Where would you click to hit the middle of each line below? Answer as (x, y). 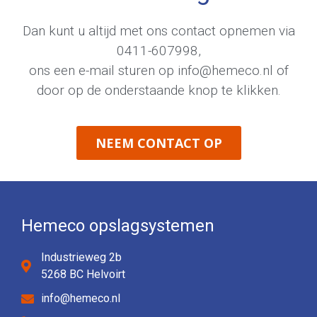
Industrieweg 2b (81, 257)
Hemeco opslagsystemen (118, 225)
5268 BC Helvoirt (83, 274)
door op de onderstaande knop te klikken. (158, 90)
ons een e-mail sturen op (103, 70)
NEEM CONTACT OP (158, 143)
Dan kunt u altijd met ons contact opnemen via (158, 30)
